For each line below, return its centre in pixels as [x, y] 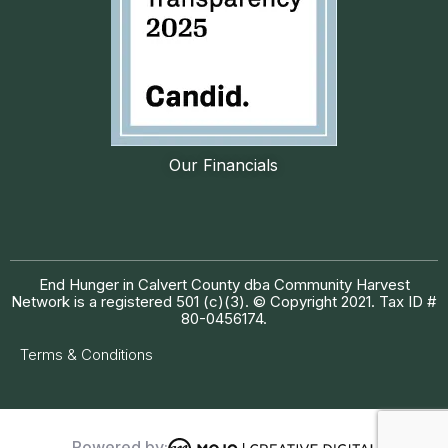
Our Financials [224, 164]
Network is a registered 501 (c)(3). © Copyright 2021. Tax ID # [224, 301]
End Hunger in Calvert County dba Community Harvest [224, 284]
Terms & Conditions [86, 354]
